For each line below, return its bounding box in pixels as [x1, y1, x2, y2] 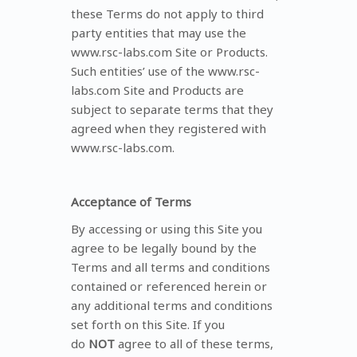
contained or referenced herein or [71, 277, 267, 294]
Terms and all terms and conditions [71, 258, 270, 275]
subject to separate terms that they [71, 100, 273, 117]
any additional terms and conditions [71, 296, 273, 313]
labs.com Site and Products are [71, 81, 244, 98]
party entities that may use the [71, 24, 246, 41]
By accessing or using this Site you [71, 220, 262, 237]
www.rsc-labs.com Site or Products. [71, 43, 268, 60]
